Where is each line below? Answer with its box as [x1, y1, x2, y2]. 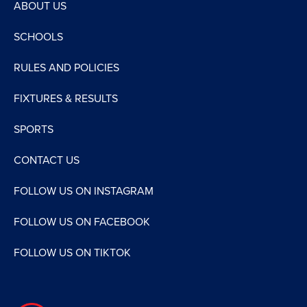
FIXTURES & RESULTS [14, 92, 118, 106]
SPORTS [14, 123, 53, 137]
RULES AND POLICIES [14, 61, 119, 75]
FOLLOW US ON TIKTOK [14, 246, 131, 260]
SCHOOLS [14, 30, 63, 45]
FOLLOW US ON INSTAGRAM [14, 184, 153, 199]
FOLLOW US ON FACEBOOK [14, 215, 150, 230]
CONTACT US [14, 153, 79, 168]
